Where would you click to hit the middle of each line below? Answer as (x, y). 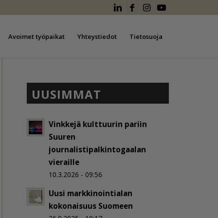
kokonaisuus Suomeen (91, 206)
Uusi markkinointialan (91, 193)
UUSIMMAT (67, 94)
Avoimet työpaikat (37, 36)
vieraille (64, 162)
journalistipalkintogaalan (98, 149)
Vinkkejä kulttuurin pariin (98, 124)
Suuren (62, 137)
